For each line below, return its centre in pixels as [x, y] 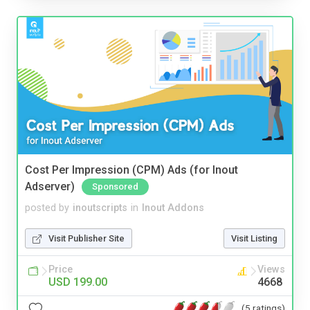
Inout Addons [173, 208]
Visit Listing [254, 239]
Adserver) [50, 187]
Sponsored [115, 187]
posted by [47, 208]
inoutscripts [100, 208]
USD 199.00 [78, 282]
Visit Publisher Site [86, 239]
